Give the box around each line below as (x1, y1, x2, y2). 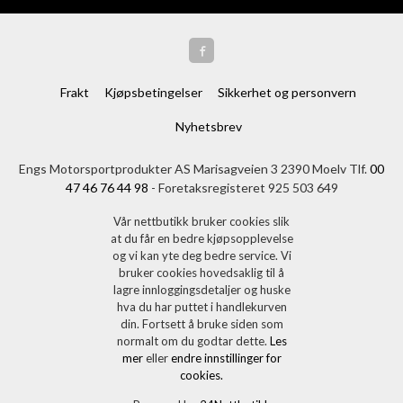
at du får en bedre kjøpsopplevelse (110, 230, 293, 246)
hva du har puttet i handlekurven (116, 299, 287, 314)
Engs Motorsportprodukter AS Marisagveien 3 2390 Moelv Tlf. (19, 161, 370, 176)
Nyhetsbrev (175, 118, 242, 134)
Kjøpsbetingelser (104, 84, 203, 100)
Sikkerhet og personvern (218, 84, 357, 100)
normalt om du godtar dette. (116, 333, 270, 348)
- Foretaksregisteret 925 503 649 (150, 180, 338, 195)
